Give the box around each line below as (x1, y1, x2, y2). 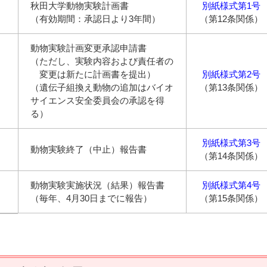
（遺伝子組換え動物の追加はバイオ (30, 82, 173, 92)
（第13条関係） (200, 82, 263, 92)
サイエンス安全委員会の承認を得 (30, 95, 164, 105)
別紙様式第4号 (202, 179, 260, 190)
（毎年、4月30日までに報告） (30, 193, 152, 203)
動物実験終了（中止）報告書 (30, 144, 147, 154)
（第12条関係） (200, 13, 263, 24)
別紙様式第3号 (202, 137, 260, 148)
